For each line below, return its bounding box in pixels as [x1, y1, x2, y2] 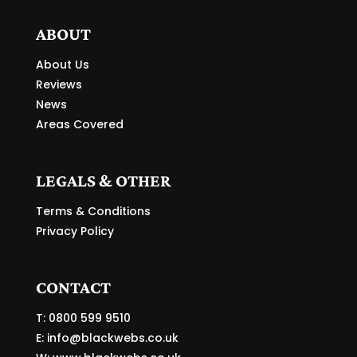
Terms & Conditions [35, 202, 151, 219]
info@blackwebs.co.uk [46, 330, 178, 347]
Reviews [35, 76, 82, 92]
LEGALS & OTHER [35, 170, 171, 190]
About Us [35, 56, 89, 73]
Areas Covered [35, 116, 124, 132]
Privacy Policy [35, 222, 114, 239]
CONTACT [35, 277, 111, 298]
